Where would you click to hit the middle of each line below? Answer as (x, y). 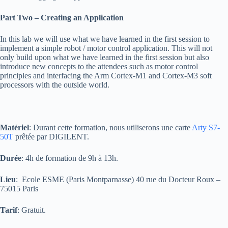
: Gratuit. (32, 210)
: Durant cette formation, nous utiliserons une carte (110, 127)
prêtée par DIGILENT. (51, 137)
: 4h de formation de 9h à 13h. (70, 158)
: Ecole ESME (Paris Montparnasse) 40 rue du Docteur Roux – (118, 179)
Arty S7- (206, 127)
